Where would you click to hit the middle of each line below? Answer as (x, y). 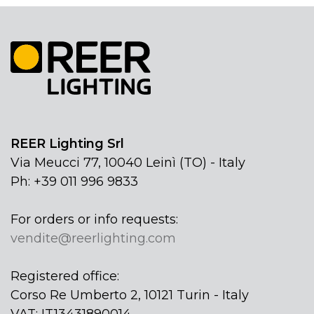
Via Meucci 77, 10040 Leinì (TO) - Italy (128, 162)
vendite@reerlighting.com (93, 238)
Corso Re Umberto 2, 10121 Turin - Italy (130, 295)
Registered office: (65, 276)
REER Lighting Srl (67, 143)
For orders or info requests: (94, 219)
